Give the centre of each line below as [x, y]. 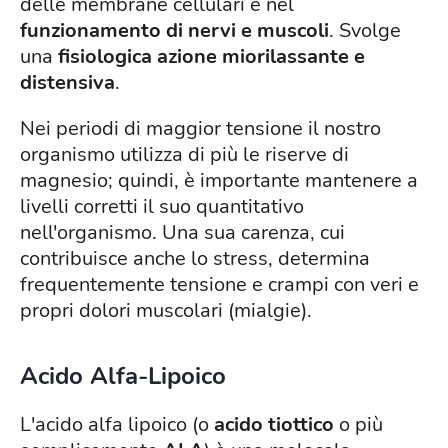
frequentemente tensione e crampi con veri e [219, 285]
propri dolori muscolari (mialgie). [166, 311]
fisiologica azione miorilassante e [211, 57]
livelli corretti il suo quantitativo [162, 207]
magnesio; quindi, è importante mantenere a [219, 181]
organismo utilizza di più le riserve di [184, 155]
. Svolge [365, 31]
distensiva [67, 83]
